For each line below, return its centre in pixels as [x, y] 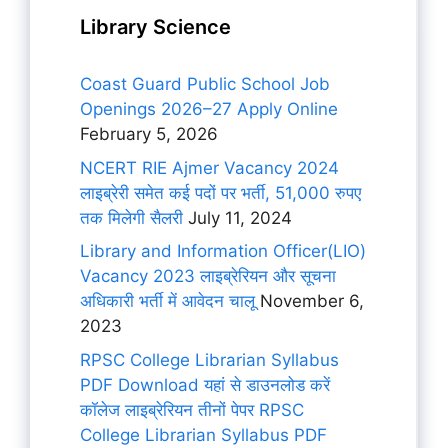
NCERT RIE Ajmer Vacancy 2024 [209, 167]
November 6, [309, 301]
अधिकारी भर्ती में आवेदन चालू [167, 301]
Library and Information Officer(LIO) [223, 251]
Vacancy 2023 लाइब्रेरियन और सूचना [208, 276]
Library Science [155, 27]
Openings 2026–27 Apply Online [209, 109]
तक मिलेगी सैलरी [131, 217]
